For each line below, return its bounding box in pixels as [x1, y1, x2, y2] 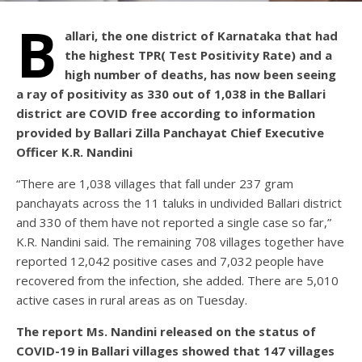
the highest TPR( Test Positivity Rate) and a [65, 47, 332, 64]
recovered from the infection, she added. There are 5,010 [16, 272, 339, 289]
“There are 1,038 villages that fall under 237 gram [16, 175, 293, 192]
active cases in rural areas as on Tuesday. [16, 292, 247, 309]
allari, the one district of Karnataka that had [65, 27, 338, 44]
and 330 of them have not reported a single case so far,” [16, 214, 331, 231]
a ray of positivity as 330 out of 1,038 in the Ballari [16, 86, 326, 103]
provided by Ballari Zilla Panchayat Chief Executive [16, 124, 324, 141]
